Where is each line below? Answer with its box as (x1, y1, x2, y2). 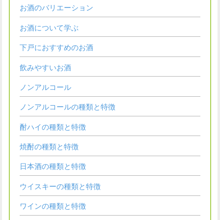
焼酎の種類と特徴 (19, 143, 79, 151)
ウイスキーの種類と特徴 (19, 182, 101, 191)
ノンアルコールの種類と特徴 (19, 103, 115, 111)
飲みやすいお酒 (19, 63, 71, 72)
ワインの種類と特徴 (19, 202, 86, 211)
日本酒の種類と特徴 (19, 163, 86, 171)
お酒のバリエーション (19, 4, 93, 12)
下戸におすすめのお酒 (19, 44, 93, 52)
